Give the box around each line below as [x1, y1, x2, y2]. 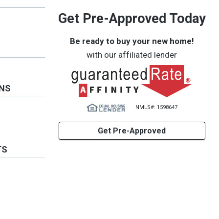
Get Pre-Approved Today [58, 11, 206, 26]
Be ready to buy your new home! [69, 36, 194, 46]
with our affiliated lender [87, 50, 177, 60]
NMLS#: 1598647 [135, 104, 177, 110]
